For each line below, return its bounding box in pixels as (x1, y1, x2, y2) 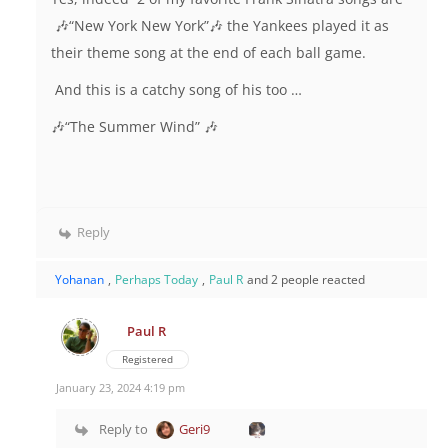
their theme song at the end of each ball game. (51, 43, 370, 63)
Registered (122, 352, 173, 367)
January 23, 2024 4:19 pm (56, 380, 185, 396)
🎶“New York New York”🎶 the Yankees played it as (51, 16, 389, 36)
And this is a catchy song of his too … (51, 80, 306, 100)
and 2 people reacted (247, 271, 365, 289)
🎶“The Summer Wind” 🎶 (51, 117, 218, 137)
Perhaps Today (115, 271, 198, 289)
